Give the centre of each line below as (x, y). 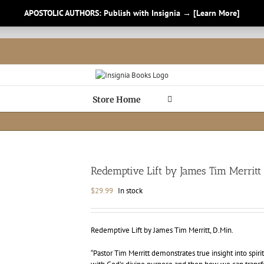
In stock (130, 191)
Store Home (116, 100)
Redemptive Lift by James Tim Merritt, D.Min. (162, 230)
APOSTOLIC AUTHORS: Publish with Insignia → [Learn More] (132, 13)
